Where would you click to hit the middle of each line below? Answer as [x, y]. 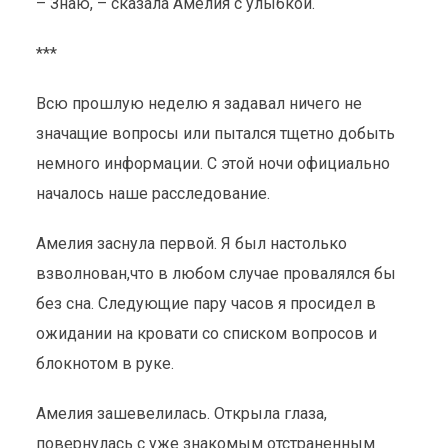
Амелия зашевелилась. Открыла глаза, [181, 413]
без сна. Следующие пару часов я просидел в [205, 303]
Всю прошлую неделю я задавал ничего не [198, 103]
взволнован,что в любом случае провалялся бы [215, 273]
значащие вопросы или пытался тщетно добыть [215, 133]
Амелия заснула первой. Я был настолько [191, 243]
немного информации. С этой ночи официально [212, 163]
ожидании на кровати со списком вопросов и [206, 333]
